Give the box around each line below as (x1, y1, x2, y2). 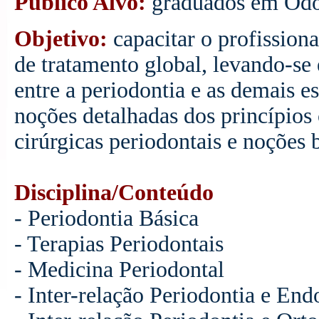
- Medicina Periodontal (14, 256, 224, 282)
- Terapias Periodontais (14, 231, 224, 256)
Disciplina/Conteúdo (14, 179, 214, 205)
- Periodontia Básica (14, 205, 199, 231)
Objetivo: (14, 26, 108, 51)
